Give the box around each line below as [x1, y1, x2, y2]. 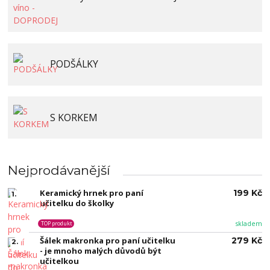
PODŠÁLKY [49, 57, 98, 71]
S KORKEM [49, 110, 98, 124]
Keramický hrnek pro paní [39, 187, 143, 199]
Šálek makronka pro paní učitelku [39, 235, 175, 246]
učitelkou [39, 256, 79, 267]
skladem [235, 219, 262, 228]
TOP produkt [40, 220, 72, 228]
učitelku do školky [39, 198, 114, 209]
